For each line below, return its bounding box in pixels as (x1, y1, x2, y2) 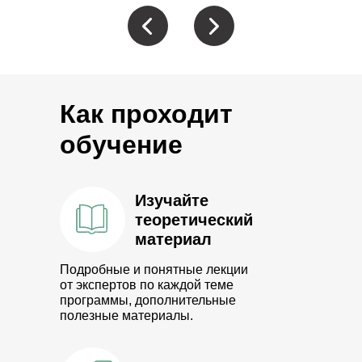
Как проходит (60, 99, 233, 128)
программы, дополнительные (60, 293, 236, 307)
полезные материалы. (60, 309, 193, 322)
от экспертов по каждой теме (60, 278, 234, 292)
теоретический (135, 211, 253, 229)
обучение (60, 130, 183, 159)
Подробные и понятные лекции (60, 263, 248, 276)
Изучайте (135, 192, 208, 209)
